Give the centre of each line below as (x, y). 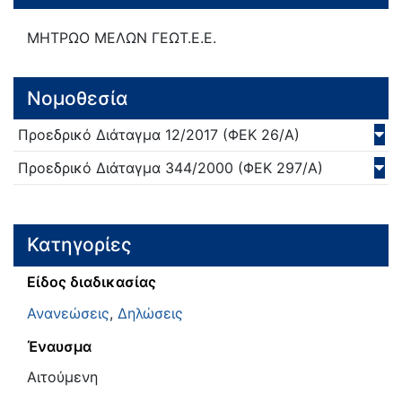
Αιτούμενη (62, 377)
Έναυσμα (59, 346)
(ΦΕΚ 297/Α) (278, 167)
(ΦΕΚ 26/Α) (259, 135)
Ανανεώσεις (68, 313)
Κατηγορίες (79, 245)
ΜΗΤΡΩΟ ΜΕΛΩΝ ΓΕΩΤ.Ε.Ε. (122, 38)
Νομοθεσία (78, 98)
